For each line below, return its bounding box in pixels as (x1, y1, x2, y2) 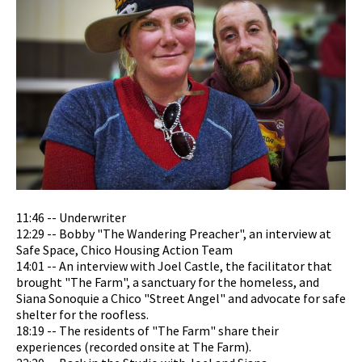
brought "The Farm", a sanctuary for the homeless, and (16, 274, 319, 291)
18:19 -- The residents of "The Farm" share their (16, 322, 279, 339)
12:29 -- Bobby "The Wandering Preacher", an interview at (16, 225, 331, 242)
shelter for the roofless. (16, 306, 149, 323)
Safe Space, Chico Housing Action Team (16, 242, 233, 259)
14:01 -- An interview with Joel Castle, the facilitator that (16, 258, 332, 275)
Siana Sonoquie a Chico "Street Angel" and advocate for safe (16, 290, 346, 307)
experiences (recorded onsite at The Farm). (16, 339, 251, 356)
